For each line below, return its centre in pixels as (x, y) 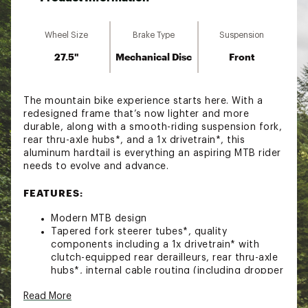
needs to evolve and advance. (96, 166)
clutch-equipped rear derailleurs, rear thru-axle (164, 257)
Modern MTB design (99, 218)
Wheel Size (67, 35)
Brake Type (154, 35)
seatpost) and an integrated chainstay (145, 284)
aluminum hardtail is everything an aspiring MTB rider (152, 153)
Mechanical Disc (154, 56)
